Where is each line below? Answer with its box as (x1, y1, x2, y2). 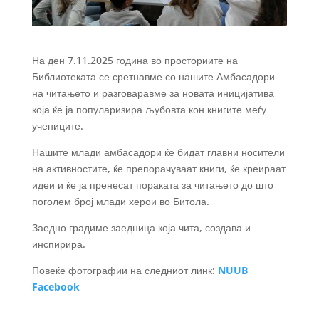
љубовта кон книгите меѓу (145, 103, 266, 117)
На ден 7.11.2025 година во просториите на (31, 53, 238, 68)
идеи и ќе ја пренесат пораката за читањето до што (31, 178, 273, 192)
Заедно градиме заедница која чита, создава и (31, 221, 251, 235)
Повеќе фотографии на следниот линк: (31, 263, 218, 278)
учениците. (31, 119, 83, 133)
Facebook (31, 280, 80, 294)
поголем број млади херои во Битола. (31, 194, 209, 209)
